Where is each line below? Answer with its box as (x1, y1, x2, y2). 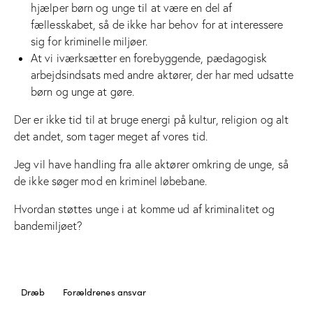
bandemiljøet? (14, 218, 83, 233)
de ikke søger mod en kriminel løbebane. (14, 173, 207, 188)
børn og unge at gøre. (31, 84, 135, 99)
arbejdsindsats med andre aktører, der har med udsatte (31, 67, 294, 82)
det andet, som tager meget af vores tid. (14, 129, 208, 143)
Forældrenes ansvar (62, 285, 147, 298)
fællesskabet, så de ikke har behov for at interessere (31, 17, 284, 31)
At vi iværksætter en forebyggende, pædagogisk (31, 50, 268, 65)
